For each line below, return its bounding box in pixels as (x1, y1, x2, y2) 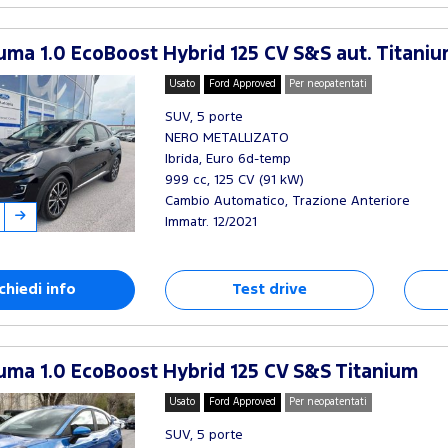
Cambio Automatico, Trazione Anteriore (164, 195, 410, 207)
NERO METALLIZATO (164, 132, 289, 144)
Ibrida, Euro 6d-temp (164, 153, 291, 165)
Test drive (231, 283, 307, 296)
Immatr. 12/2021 (164, 216, 257, 228)
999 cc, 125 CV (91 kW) (164, 174, 304, 186)
